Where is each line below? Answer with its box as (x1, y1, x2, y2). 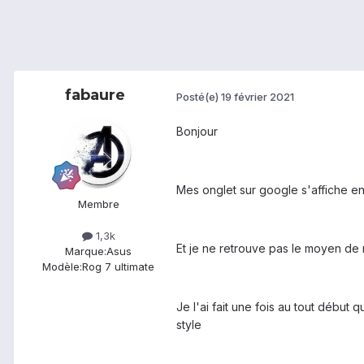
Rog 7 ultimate (82, 260, 154, 274)
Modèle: (42, 260, 82, 274)
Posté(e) (176, 89, 221, 103)
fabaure (65, 86, 125, 105)
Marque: (65, 245, 106, 258)
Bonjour (176, 124, 218, 139)
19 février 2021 (221, 89, 294, 103)
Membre (77, 197, 119, 211)
